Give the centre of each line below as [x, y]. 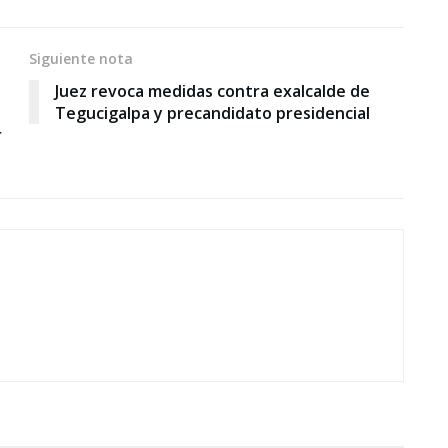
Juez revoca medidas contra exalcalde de [212, 90]
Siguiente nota [81, 58]
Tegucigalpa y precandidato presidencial [212, 112]
